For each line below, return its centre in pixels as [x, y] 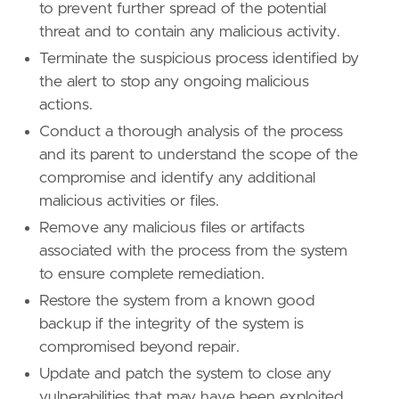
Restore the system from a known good [177, 301]
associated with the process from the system [193, 252]
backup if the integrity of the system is [171, 325]
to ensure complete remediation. [152, 275]
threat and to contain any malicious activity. [190, 33]
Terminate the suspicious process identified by [199, 59]
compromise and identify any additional [177, 179]
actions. [66, 106]
